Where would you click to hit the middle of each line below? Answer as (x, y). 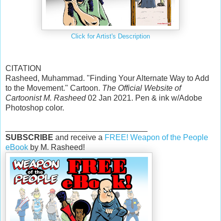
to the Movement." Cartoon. (54, 88)
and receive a (79, 138)
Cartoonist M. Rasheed (46, 98)
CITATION (23, 69)
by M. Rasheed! (56, 147)
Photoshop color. (35, 108)
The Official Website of (142, 88)
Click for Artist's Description (110, 36)
